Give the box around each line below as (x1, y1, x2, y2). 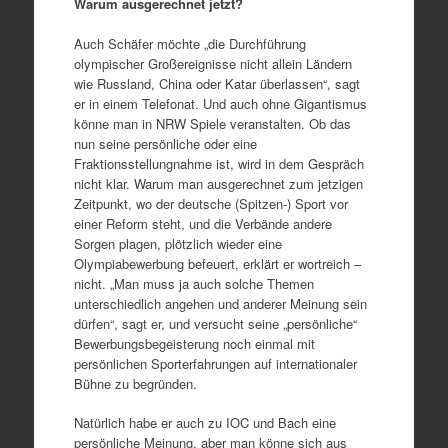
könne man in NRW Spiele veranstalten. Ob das (73, 113, 351, 133)
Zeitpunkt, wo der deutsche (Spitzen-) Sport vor (73, 193, 348, 213)
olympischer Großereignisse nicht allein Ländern (73, 53, 352, 73)
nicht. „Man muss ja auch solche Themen (73, 273, 314, 293)
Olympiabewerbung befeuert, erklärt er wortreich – (73, 253, 361, 273)
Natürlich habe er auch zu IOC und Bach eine (73, 413, 336, 432)
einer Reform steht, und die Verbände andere (73, 213, 332, 233)
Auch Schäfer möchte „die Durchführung (73, 33, 306, 53)
